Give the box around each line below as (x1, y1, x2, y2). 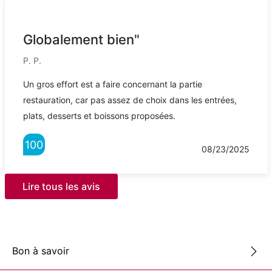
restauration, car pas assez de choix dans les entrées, (22, 94, 237, 105)
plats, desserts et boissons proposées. (22, 110, 175, 121)
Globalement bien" (22, 31, 140, 47)
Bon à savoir (12, 245, 69, 257)
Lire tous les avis (22, 180, 100, 192)
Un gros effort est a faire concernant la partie (22, 78, 202, 89)
